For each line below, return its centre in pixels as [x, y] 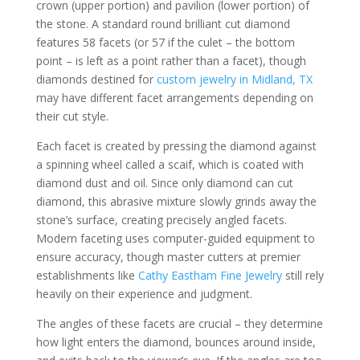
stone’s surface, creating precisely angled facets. [161, 220]
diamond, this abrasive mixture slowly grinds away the [176, 201]
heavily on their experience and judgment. [144, 294]
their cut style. [72, 116]
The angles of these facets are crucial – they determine [179, 323]
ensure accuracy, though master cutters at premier [168, 257]
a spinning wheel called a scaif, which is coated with [170, 164]
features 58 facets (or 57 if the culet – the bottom [165, 42]
